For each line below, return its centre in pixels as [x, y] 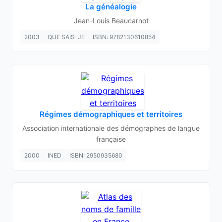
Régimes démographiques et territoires [111, 114]
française [111, 139]
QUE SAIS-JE [66, 37]
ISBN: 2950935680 [96, 155]
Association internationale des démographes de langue [111, 128]
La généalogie [111, 7]
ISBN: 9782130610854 [124, 37]
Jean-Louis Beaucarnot [111, 21]
